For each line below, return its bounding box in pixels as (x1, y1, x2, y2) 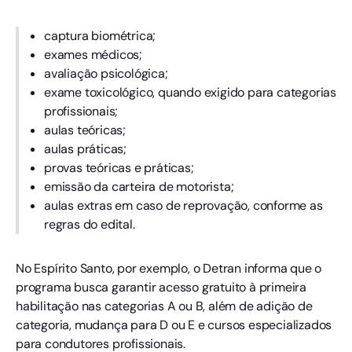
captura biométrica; (44, 27, 156, 45)
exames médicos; (44, 46, 142, 64)
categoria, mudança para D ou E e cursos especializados (16, 317, 332, 334)
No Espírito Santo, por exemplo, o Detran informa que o (16, 260, 322, 277)
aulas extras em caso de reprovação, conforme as (44, 197, 323, 214)
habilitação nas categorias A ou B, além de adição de (16, 298, 313, 315)
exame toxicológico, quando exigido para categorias (44, 84, 336, 101)
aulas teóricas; (44, 122, 126, 139)
